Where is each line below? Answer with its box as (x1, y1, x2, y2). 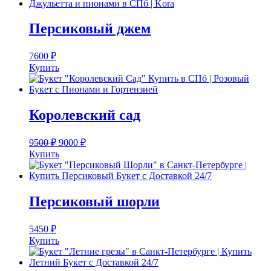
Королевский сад (29, 107, 140, 123)
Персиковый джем (29, 21, 151, 37)
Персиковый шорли (29, 194, 160, 210)
